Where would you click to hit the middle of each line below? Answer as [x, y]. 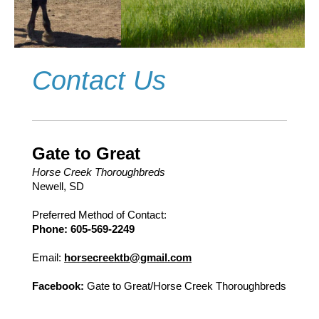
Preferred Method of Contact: [99, 214]
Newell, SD [59, 186]
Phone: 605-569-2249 [83, 229]
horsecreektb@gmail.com [128, 257]
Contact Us [99, 80]
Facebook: [58, 286]
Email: [47, 257]
